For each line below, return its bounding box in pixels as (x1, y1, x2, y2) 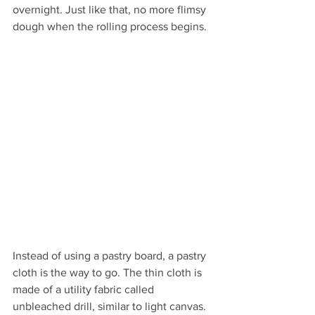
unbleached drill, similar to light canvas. (13, 300, 209, 312)
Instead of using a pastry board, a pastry (13, 249, 209, 262)
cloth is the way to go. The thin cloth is (13, 266, 205, 278)
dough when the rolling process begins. (13, 20, 210, 33)
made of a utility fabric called (13, 283, 157, 295)
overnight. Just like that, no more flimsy (13, 4, 209, 16)
